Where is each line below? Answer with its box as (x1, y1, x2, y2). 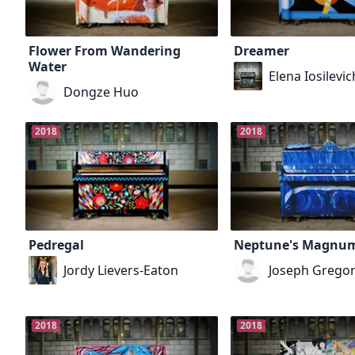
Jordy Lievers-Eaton (63, 261, 178, 279)
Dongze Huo (63, 82, 139, 101)
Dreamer (234, 41, 290, 59)
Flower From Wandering (29, 41, 181, 59)
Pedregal (29, 235, 84, 254)
